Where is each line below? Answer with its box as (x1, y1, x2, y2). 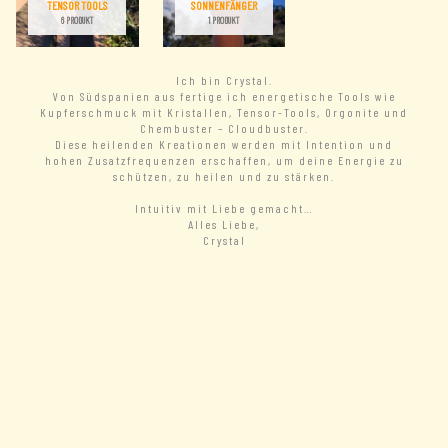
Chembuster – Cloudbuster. (139, 121, 309, 136)
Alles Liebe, (188, 217, 260, 232)
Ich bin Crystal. (175, 73, 273, 88)
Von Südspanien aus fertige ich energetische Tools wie (52, 89, 396, 104)
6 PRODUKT (60, 14, 94, 26)
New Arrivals (194, 377, 254, 395)
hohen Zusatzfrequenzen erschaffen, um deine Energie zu (44, 153, 404, 168)
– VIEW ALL (15, 399, 77, 413)
